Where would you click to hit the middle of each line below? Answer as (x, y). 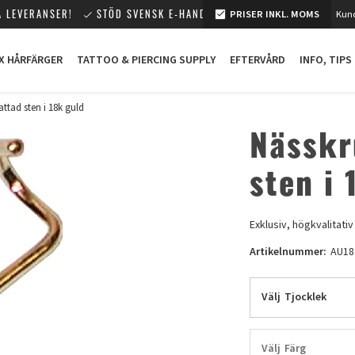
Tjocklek (306, 297)
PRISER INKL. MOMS (275, 14)
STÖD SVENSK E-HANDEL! (159, 14)
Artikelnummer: (288, 252)
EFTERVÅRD (258, 60)
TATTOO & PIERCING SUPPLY (146, 60)
